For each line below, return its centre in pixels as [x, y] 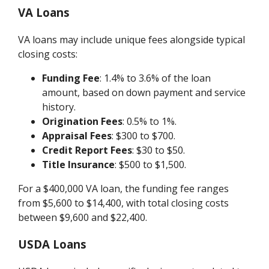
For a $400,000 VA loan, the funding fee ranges [124, 189]
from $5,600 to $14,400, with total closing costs [124, 203]
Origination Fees [83, 122]
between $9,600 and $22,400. [83, 218]
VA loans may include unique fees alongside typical [132, 40]
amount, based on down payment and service [144, 93]
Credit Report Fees [87, 150]
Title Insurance [79, 165]
